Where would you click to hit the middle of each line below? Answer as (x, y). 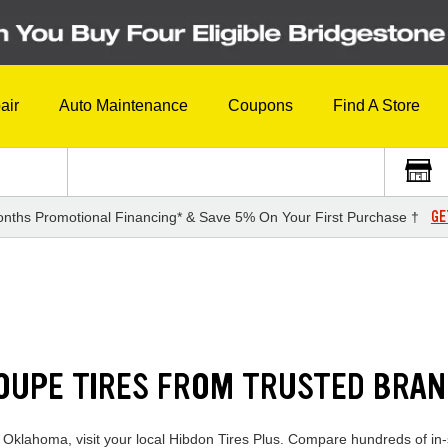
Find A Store (376, 106)
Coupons (260, 106)
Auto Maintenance (123, 106)
